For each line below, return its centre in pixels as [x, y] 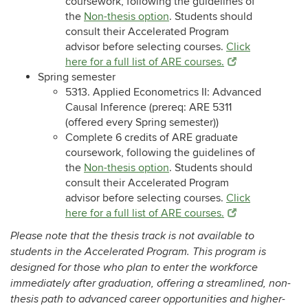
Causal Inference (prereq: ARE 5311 [148, 107]
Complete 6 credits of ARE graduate [152, 137]
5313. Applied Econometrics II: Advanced [163, 92]
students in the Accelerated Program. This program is [138, 252]
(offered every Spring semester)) [142, 122]
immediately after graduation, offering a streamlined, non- [151, 284]
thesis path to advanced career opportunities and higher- [148, 299]
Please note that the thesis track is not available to [132, 236]
